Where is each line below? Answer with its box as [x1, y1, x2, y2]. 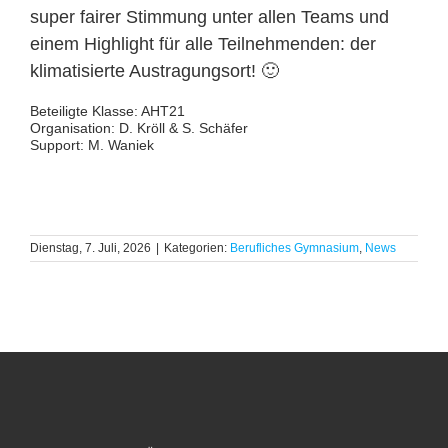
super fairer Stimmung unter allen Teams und [29, 6, 389, 27]
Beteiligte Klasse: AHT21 [29, 102, 185, 119]
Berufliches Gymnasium [230, 240, 359, 255]
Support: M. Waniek [29, 136, 154, 153]
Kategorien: [164, 240, 230, 255]
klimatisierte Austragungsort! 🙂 [29, 60, 279, 81]
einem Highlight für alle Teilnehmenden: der [29, 33, 376, 54]
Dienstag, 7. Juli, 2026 [30, 240, 151, 255]
